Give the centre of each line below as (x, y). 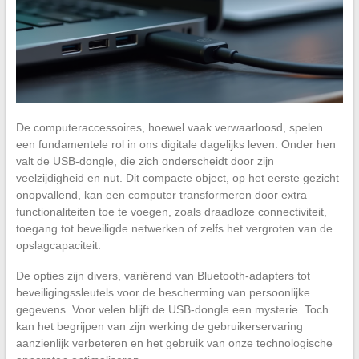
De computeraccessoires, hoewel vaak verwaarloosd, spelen (169, 127)
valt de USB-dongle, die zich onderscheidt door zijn (145, 161)
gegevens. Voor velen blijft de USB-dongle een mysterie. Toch (172, 309)
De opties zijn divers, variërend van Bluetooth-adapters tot (163, 275)
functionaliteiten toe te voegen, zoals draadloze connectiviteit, (171, 211)
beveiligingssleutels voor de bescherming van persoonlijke (163, 292)
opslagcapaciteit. (58, 245)
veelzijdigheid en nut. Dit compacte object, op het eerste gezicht (177, 177)
